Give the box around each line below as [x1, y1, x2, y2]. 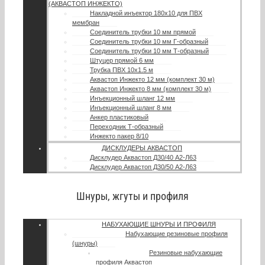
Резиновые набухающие [149, 249, 222, 257]
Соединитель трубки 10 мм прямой [90, 28, 196, 36]
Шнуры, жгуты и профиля [76, 190, 189, 203]
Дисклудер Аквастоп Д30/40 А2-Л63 [90, 154, 196, 161]
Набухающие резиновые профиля [125, 230, 228, 238]
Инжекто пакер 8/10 [90, 132, 148, 140]
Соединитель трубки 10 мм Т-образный [90, 47, 209, 55]
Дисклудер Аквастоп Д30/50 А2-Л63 [90, 163, 196, 171]
